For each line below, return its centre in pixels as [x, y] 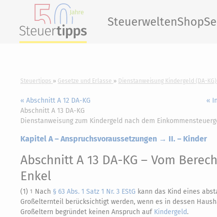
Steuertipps [36, 81]
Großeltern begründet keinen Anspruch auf [87, 212]
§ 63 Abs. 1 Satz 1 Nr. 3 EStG [94, 192]
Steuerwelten [142, 22]
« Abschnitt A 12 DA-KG [55, 101]
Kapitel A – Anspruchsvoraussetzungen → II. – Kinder [114, 139]
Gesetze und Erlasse [85, 81]
